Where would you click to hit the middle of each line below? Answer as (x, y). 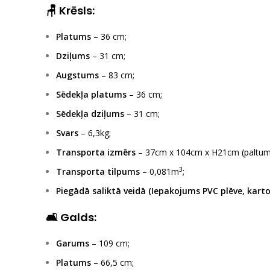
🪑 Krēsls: (70, 11)
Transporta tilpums (98, 171)
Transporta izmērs (96, 152)
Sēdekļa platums (91, 94)
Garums (73, 243)
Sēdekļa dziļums (90, 114)
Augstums (77, 75)
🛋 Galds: (71, 217)
